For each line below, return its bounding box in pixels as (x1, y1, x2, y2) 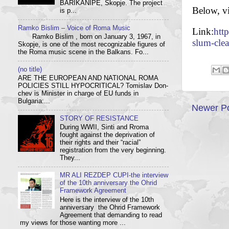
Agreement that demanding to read (60, 211, 163, 219)
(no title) (18, 65, 42, 73)
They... (60, 154, 81, 162)
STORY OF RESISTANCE (60, 114, 139, 122)
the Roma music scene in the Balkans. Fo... (18, 49, 149, 56)
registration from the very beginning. (60, 147, 167, 154)
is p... (60, 7, 77, 15)
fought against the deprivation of (60, 131, 155, 139)
